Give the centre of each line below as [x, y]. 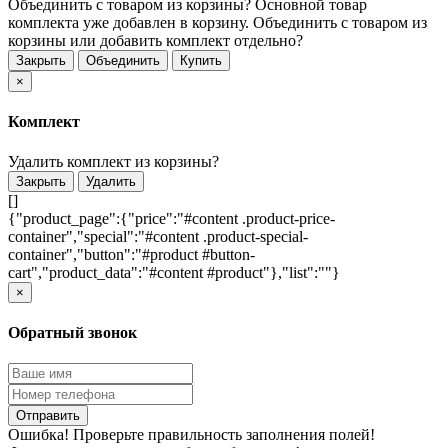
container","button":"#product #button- [131, 254]
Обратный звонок [72, 332]
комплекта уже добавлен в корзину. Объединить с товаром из [217, 23]
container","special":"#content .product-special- [158, 236]
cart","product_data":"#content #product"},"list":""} [174, 272]
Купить [201, 61]
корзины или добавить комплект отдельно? [155, 41]
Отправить [48, 416]
